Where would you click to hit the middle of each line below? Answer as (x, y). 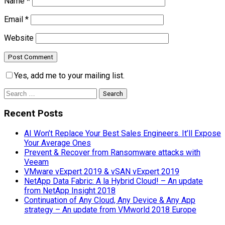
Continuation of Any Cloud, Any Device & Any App (110, 200)
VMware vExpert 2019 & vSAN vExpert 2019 (102, 172)
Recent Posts (33, 114)
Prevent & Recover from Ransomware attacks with (112, 153)
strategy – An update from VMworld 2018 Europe (110, 210)
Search (16, 92)
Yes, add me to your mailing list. (69, 75)
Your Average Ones (58, 143)
